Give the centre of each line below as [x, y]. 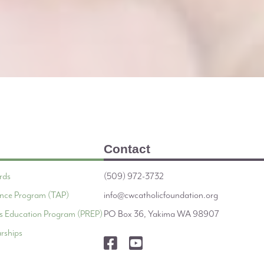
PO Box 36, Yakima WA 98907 [162, 214]
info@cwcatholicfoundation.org [161, 195]
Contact [127, 149]
